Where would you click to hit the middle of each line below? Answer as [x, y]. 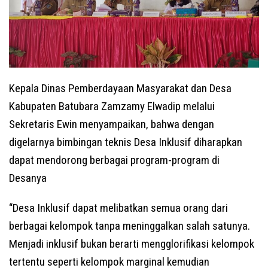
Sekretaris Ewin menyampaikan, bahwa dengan [112, 124]
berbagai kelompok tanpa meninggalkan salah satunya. [130, 226]
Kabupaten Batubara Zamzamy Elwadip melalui [112, 106]
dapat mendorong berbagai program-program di [114, 160]
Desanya [28, 178]
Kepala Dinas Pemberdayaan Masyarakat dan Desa [120, 88]
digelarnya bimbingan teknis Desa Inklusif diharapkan [126, 142]
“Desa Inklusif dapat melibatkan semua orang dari [118, 208]
